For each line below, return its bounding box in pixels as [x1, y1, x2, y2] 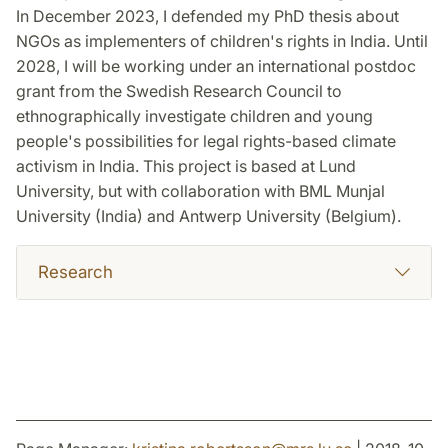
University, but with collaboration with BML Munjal [16, 181, 385, 202]
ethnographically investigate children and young [16, 106, 373, 127]
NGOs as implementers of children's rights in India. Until [16, 31, 428, 52]
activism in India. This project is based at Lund [16, 156, 356, 177]
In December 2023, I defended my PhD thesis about [16, 6, 399, 27]
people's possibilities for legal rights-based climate [16, 131, 396, 152]
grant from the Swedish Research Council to [16, 81, 342, 102]
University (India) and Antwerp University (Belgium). [16, 206, 401, 227]
